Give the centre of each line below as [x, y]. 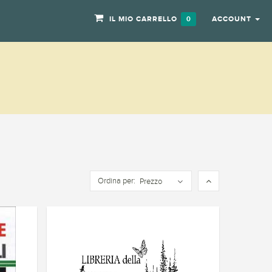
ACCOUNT [232, 19]
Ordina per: [117, 181]
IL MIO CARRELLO [143, 19]
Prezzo [151, 182]
